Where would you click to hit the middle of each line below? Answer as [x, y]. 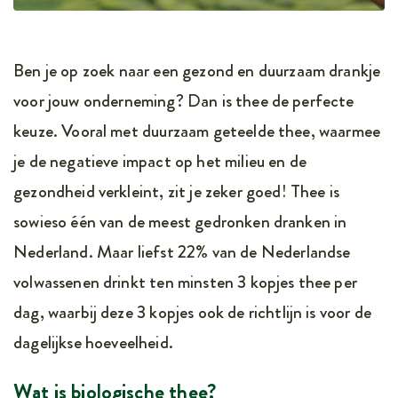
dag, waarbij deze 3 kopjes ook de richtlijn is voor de [192, 312]
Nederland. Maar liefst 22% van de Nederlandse [182, 251]
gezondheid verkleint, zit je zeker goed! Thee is [176, 191]
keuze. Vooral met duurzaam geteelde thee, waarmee [197, 131]
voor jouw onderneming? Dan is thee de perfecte [184, 100]
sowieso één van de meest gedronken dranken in [180, 221]
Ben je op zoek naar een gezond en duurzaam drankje [197, 70]
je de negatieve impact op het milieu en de [160, 161]
